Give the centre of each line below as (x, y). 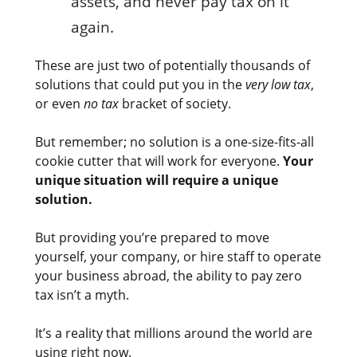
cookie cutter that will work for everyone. (159, 161)
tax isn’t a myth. (82, 294)
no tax (101, 103)
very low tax (278, 84)
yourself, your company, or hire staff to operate (178, 256)
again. (92, 27)
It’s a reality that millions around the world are (174, 333)
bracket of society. (175, 103)
